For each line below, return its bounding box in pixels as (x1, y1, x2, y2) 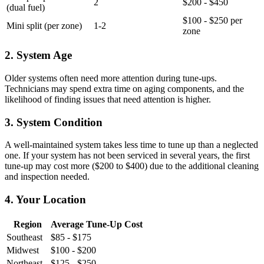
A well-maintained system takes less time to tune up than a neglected (5, 140, 258, 150)
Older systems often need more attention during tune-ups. (5, 72, 217, 83)
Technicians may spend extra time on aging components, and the (5, 83, 244, 94)
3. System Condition (5, 115, 103, 128)
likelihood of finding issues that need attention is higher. (5, 94, 211, 104)
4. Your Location (5, 193, 86, 206)
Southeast (6, 232, 42, 242)
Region (13, 219, 42, 229)
